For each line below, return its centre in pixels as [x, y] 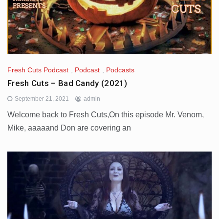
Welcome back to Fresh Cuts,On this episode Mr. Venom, [106, 114]
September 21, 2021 [42, 99]
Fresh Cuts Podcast [38, 70]
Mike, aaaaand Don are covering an [69, 128]
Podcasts [120, 70]
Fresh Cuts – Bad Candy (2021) [67, 83]
